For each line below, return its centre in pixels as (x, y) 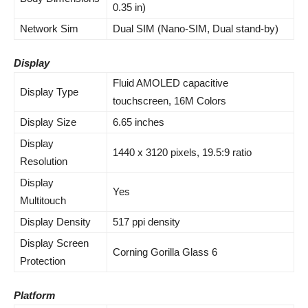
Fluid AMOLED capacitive (170, 83)
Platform (34, 295)
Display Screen (54, 243)
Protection (43, 261)
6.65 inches (139, 122)
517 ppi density (146, 222)
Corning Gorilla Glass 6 (165, 252)
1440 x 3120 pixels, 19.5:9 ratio (182, 152)
